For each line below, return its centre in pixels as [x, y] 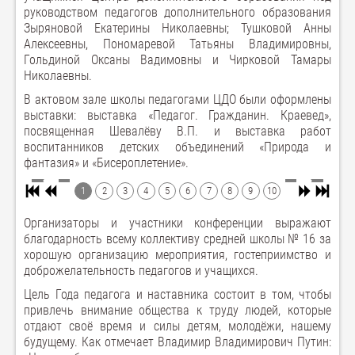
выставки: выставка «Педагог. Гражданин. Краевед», [177, 115]
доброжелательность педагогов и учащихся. [141, 271]
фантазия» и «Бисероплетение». [106, 163]
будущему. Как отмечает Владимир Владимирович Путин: [177, 342]
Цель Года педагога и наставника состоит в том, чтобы [177, 295]
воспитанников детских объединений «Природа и [177, 147]
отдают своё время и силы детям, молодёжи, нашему [177, 326]
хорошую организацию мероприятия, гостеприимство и [177, 255]
